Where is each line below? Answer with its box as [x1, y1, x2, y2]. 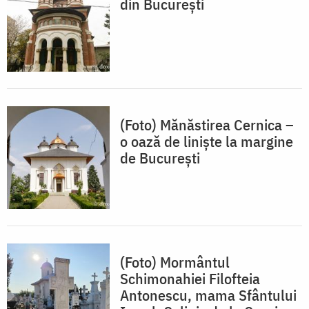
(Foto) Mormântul [120, 252, 230, 272]
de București [120, 148, 200, 168]
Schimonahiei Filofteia [120, 268, 260, 289]
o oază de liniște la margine [120, 131, 293, 152]
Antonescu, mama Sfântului [120, 285, 297, 306]
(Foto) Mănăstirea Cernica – [120, 114, 294, 135]
